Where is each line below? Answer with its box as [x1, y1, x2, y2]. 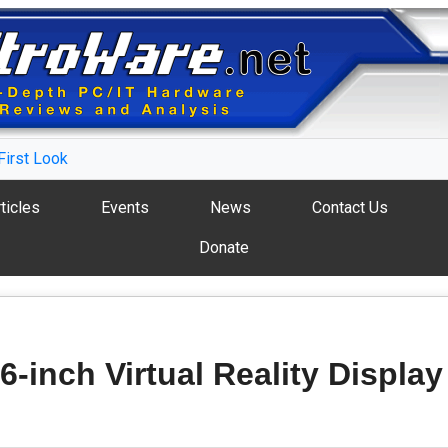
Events [100, 198, 149, 217]
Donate [199, 238, 249, 257]
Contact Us [311, 198, 388, 217]
